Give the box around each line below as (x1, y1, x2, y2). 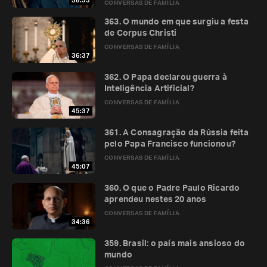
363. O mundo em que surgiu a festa (104, 18, 249, 26)
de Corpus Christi (104, 29, 177, 38)
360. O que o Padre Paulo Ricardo (104, 184, 240, 193)
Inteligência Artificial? (104, 85, 194, 93)
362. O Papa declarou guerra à (104, 73, 227, 82)
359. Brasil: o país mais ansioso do (104, 240, 245, 248)
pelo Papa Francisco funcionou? (104, 140, 235, 148)
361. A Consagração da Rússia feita (104, 129, 249, 137)
